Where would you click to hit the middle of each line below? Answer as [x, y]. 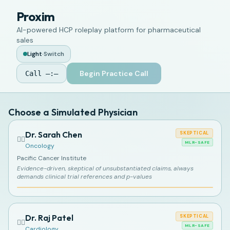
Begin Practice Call [114, 73]
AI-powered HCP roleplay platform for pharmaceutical [109, 30]
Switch [54, 54]
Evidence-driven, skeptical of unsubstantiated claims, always [105, 168]
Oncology [40, 146]
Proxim [36, 16]
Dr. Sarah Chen [54, 135]
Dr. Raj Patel [49, 218]
